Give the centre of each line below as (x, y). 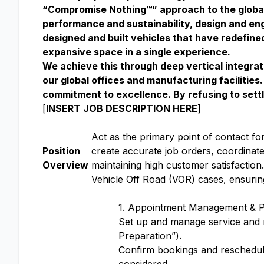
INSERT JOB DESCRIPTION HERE (122, 108)
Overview (65, 165)
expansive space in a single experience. (136, 52)
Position (61, 151)
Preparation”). (150, 236)
